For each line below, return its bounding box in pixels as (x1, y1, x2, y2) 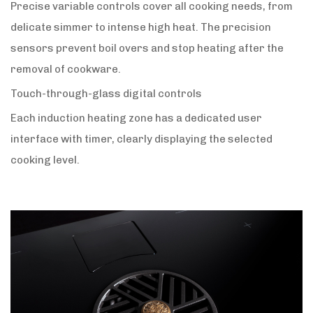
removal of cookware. (10, 63, 121, 76)
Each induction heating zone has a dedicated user (10, 112, 262, 125)
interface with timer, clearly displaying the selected (10, 133, 272, 146)
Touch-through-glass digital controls (10, 87, 202, 101)
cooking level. (10, 154, 80, 167)
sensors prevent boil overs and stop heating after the (10, 42, 284, 55)
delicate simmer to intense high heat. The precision (10, 21, 271, 34)
